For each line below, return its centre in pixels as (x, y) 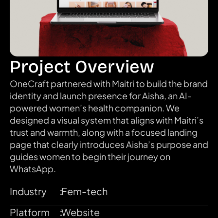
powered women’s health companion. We (95, 108)
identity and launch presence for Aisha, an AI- (101, 96)
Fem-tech (84, 191)
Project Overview (82, 67)
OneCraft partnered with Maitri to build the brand (109, 83)
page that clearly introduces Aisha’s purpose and (109, 144)
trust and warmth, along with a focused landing (104, 132)
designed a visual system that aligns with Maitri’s (107, 120)
